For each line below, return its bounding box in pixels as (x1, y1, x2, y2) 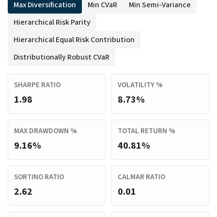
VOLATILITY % (118, 80, 163, 90)
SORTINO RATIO (14, 172, 64, 182)
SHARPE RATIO (14, 80, 61, 90)
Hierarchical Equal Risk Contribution (14, 34, 135, 45)
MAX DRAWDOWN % (14, 126, 77, 136)
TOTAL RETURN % (118, 126, 175, 136)
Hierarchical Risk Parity (14, 17, 91, 28)
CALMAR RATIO (118, 172, 165, 182)
